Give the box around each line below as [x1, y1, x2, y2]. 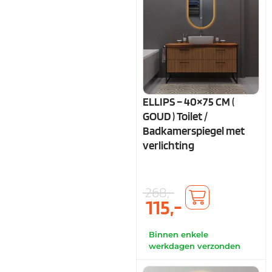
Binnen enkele [149, 229, 208, 239]
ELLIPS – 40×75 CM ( [143, 95, 234, 109]
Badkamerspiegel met [143, 124, 245, 138]
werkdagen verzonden [149, 241, 240, 251]
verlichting [143, 138, 194, 153]
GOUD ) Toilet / [143, 109, 208, 124]
